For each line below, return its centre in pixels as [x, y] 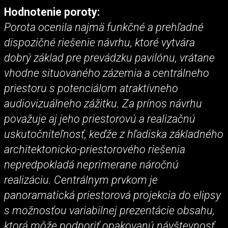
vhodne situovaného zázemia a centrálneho [107, 73]
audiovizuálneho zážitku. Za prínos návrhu [103, 103]
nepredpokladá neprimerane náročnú [91, 164]
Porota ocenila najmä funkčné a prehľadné [104, 27]
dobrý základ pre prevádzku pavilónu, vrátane [109, 58]
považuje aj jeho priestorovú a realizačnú [100, 119]
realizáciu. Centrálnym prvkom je [81, 180]
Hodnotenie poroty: [52, 12]
